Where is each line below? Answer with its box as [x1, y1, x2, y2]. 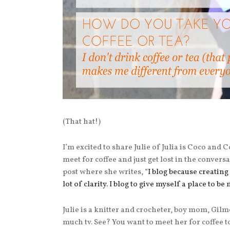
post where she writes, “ [63, 167, 148, 178]
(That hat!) [63, 117, 101, 128]
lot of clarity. [63, 179, 109, 190]
